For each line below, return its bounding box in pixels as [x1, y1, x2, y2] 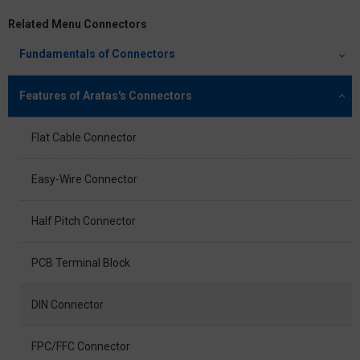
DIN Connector [31, 298, 104, 312]
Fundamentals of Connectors [19, 47, 175, 61]
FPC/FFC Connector [31, 340, 130, 354]
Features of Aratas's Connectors [19, 89, 192, 103]
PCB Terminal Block [31, 256, 130, 270]
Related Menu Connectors [8, 18, 147, 31]
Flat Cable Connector [31, 131, 137, 145]
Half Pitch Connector [31, 215, 136, 228]
